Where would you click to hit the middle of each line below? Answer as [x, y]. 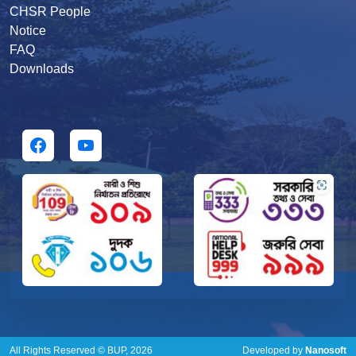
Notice [28, 31]
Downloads [42, 69]
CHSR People [50, 12]
